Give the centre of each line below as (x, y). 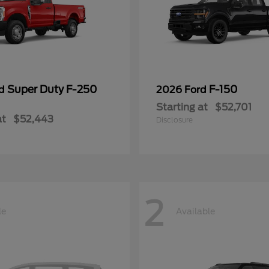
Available (195, 211)
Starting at (182, 107)
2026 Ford (183, 90)
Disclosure (174, 120)
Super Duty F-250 (52, 90)
